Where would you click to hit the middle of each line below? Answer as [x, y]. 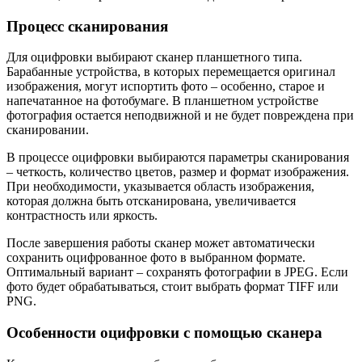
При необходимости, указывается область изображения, [160, 187]
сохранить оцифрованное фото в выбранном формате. [156, 258]
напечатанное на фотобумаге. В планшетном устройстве [162, 101]
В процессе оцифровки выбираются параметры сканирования [178, 158]
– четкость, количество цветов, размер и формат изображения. [178, 172]
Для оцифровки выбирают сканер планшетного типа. [154, 57]
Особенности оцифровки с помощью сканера [164, 333]
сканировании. [48, 130]
